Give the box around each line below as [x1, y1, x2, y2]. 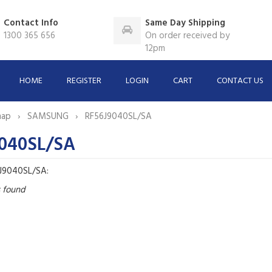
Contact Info [4, 16, 59, 30]
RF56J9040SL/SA [84, 109, 152, 124]
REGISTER [67, 73, 102, 88]
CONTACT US [217, 73, 264, 88]
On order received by [145, 29, 230, 43]
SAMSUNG [27, 109, 71, 124]
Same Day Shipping [145, 16, 226, 30]
